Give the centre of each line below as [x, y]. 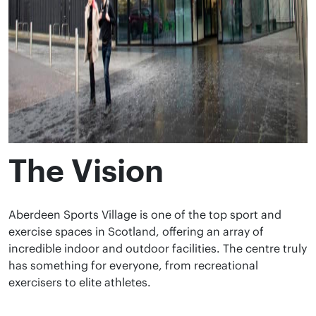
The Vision [86, 170]
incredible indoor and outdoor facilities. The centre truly [158, 248]
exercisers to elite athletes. [80, 282]
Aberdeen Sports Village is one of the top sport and [145, 214]
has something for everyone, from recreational [133, 265]
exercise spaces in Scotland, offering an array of [136, 231]
